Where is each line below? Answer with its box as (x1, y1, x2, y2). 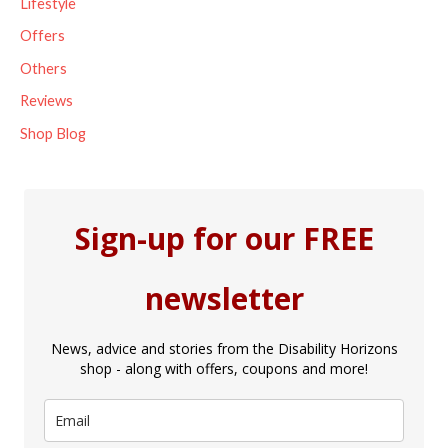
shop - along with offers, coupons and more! (80, 358, 368, 378)
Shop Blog (20, 125, 86, 143)
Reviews (20, 92, 73, 110)
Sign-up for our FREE (74, 217, 374, 259)
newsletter (144, 277, 304, 319)
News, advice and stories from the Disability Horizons (50, 338, 398, 358)
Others (20, 59, 67, 77)
